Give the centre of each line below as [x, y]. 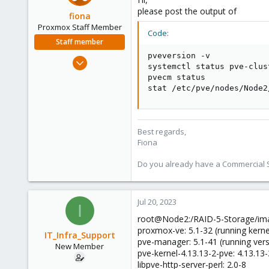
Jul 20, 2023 [157, 202]
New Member [80, 246]
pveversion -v [179, 56]
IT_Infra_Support [80, 235]
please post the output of [187, 11]
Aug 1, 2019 [105, 59]
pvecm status [177, 77]
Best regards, [162, 132]
